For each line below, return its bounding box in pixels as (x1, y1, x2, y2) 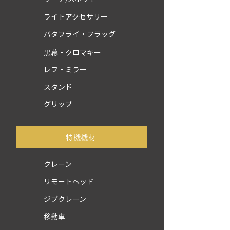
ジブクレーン (44, 194, 86, 204)
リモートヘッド (44, 176, 94, 186)
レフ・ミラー (44, 64, 87, 74)
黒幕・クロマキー (44, 47, 101, 57)
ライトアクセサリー (44, 11, 108, 22)
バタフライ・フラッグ (44, 29, 116, 39)
